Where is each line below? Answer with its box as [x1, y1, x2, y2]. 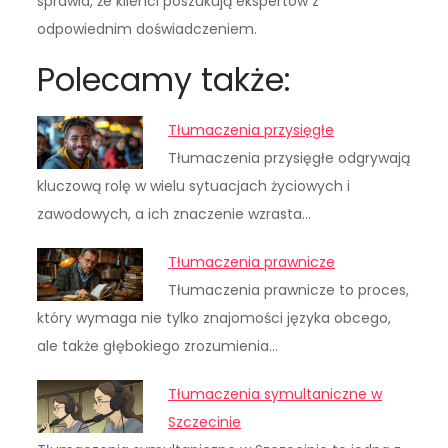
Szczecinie [168, 412, 242, 433]
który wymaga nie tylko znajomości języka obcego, [37, 308, 392, 329]
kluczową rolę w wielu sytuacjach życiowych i [37, 176, 351, 197]
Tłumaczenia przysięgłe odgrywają [168, 148, 411, 169]
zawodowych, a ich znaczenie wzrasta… [37, 204, 312, 225]
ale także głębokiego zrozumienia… [37, 336, 279, 357]
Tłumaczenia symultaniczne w [168, 384, 383, 405]
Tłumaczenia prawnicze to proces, [168, 280, 410, 301]
